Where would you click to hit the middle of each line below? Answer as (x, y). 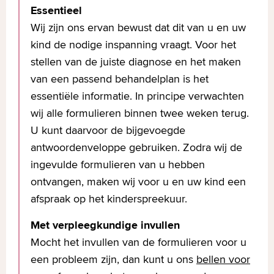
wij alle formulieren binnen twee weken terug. (140, 113)
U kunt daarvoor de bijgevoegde (108, 130)
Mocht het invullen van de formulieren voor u (139, 242)
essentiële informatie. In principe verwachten (137, 96)
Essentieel (56, 10)
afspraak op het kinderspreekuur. (110, 198)
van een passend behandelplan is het (120, 79)
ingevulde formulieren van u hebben (118, 164)
